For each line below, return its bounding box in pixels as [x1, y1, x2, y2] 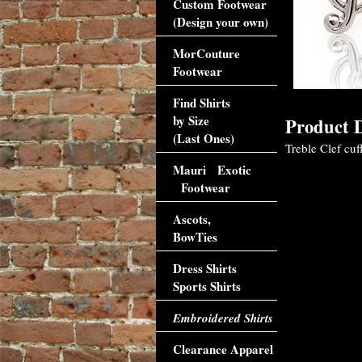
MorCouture [172, 44, 240, 62]
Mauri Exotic [172, 161, 251, 179]
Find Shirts [172, 94, 230, 112]
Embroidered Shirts [172, 309, 273, 326]
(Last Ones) [172, 129, 234, 147]
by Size [172, 112, 209, 129]
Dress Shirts [172, 259, 237, 277]
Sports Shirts [172, 277, 241, 295]
